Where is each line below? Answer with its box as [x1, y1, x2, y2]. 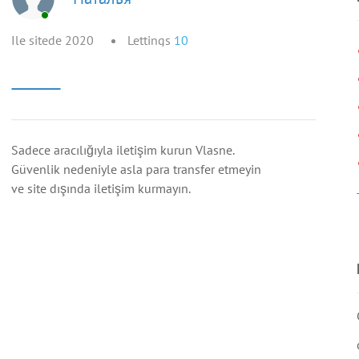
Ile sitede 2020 [11, 32, 94, 48]
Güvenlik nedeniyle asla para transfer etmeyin [11, 161, 261, 177]
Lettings [127, 32, 174, 48]
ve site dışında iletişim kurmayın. [11, 180, 191, 196]
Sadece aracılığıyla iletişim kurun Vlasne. [11, 142, 235, 158]
